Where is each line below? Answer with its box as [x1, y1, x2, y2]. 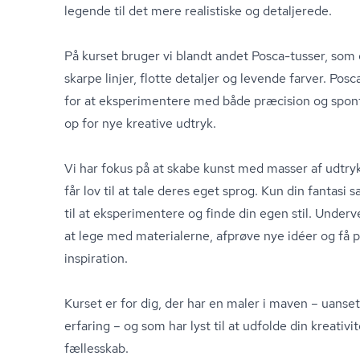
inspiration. [64, 250, 128, 267]
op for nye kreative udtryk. [64, 115, 216, 132]
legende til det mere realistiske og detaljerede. [64, 2, 332, 19]
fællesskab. [64, 340, 129, 357]
